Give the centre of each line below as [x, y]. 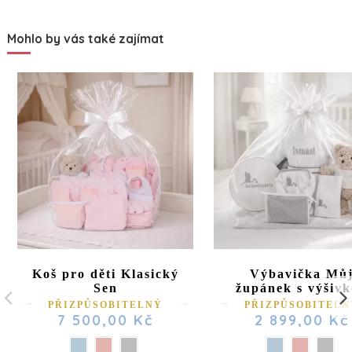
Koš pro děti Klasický [105, 274]
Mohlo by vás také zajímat [86, 38]
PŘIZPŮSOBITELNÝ [105, 304]
